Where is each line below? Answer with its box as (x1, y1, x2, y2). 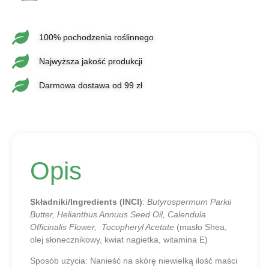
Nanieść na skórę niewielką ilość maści (90, 256, 237, 266)
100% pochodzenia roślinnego (39, 32, 154, 42)
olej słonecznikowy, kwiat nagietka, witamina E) (30, 234, 208, 244)
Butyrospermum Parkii (147, 196, 231, 207)
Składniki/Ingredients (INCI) (30, 196, 142, 207)
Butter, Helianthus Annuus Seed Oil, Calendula (30, 209, 206, 219)
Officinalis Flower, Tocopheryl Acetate (30, 222, 174, 232)
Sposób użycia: (30, 256, 90, 266)
